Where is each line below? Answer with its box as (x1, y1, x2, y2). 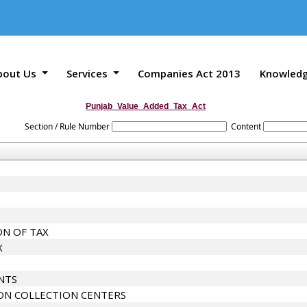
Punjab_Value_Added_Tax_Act (86, 101, 206, 111)
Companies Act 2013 (138, 66, 241, 80)
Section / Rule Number (25, 121, 110, 132)
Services (66, 66, 111, 80)
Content (230, 121, 261, 132)
